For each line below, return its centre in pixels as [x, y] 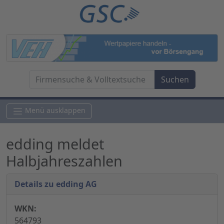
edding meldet [55, 144]
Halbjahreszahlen [64, 161]
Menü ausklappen [55, 110]
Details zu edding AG [56, 184]
